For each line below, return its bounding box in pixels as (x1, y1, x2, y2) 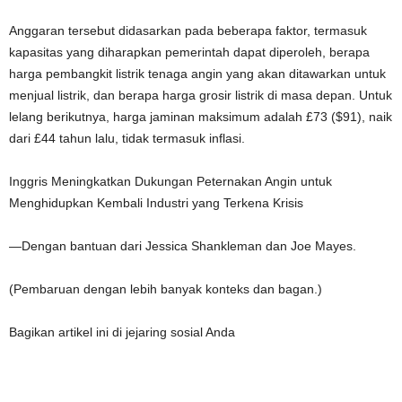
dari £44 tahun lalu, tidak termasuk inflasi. (9, 131, 245, 145)
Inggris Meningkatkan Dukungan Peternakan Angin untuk (9, 174, 332, 188)
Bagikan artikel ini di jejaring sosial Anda (9, 325, 235, 339)
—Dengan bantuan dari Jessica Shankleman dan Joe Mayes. (9, 239, 356, 253)
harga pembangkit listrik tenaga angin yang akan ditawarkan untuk (9, 66, 386, 81)
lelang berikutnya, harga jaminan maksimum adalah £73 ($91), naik (9, 109, 392, 124)
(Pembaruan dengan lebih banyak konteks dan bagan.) (9, 282, 322, 296)
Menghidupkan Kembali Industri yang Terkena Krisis (9, 196, 303, 210)
